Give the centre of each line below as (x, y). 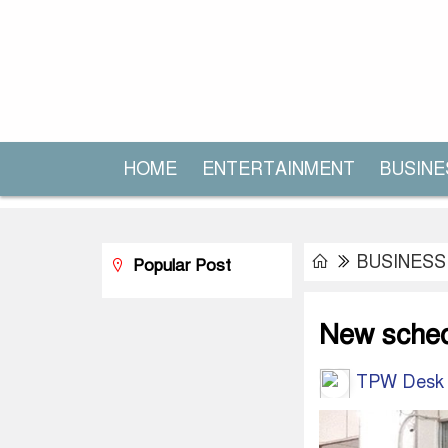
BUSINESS (401, 262)
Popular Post (179, 265)
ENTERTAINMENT (278, 169)
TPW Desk (397, 381)
